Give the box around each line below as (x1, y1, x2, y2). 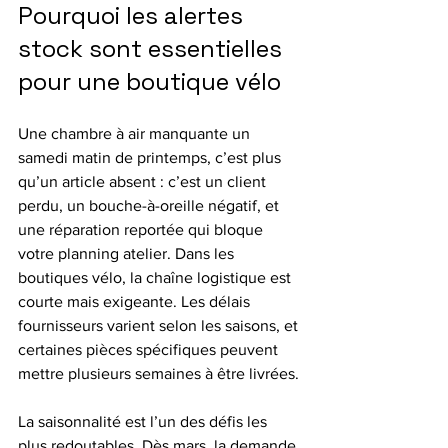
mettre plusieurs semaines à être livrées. (18, 365, 299, 382)
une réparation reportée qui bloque (18, 221, 267, 238)
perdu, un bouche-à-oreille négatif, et (18, 197, 283, 214)
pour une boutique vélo (18, 66, 281, 97)
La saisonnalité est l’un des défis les (18, 413, 271, 430)
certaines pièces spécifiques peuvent (18, 341, 282, 358)
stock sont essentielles (18, 33, 288, 64)
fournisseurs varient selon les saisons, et (18, 317, 302, 334)
